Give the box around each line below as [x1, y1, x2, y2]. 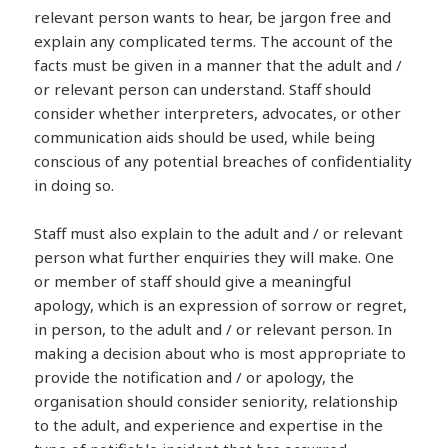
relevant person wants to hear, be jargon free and [34, 6, 392, 27]
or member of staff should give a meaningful [34, 270, 352, 291]
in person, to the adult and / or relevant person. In [34, 318, 393, 339]
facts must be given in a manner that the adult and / [34, 54, 403, 75]
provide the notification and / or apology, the [34, 366, 355, 387]
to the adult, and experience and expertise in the [34, 414, 384, 435]
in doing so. [34, 174, 115, 195]
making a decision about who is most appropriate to [34, 342, 407, 363]
